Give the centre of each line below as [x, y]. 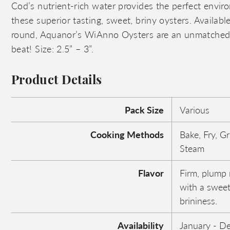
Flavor [151, 173]
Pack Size [144, 110]
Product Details [57, 81]
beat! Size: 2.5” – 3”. [52, 49]
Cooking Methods [127, 134]
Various [195, 110]
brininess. [198, 200]
